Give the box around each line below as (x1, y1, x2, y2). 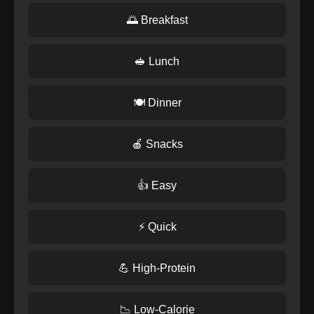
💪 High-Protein (118, 262, 196, 274)
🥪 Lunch (135, 55, 179, 67)
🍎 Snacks (131, 138, 183, 150)
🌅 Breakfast (126, 14, 188, 26)
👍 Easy (137, 179, 177, 191)
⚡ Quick (137, 221, 177, 233)
